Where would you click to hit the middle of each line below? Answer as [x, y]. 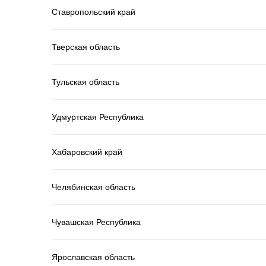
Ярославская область [93, 257]
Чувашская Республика [96, 222]
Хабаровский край [87, 152]
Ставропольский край [94, 12]
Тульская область [85, 82]
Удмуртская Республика [98, 117]
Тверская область [86, 47]
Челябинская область [94, 187]
